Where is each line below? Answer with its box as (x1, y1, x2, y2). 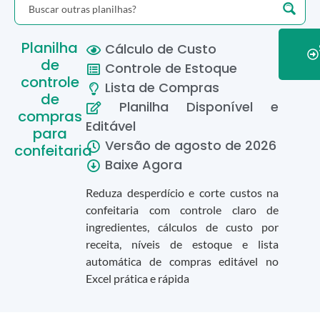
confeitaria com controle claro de (85, 203, 279, 217)
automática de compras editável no (85, 254, 279, 269)
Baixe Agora (101, 155, 182, 174)
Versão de (101, 136, 174, 154)
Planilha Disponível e (101, 97, 279, 116)
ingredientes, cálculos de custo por (85, 220, 279, 234)
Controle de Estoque (101, 59, 237, 77)
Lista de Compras (101, 78, 219, 96)
